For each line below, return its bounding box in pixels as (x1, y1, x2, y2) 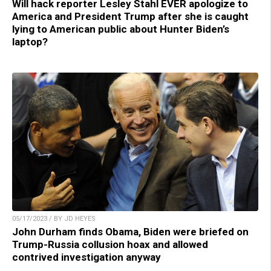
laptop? (12, 36, 48, 48)
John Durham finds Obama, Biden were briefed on (12, 226, 249, 238)
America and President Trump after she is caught (12, 10, 249, 23)
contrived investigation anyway (12, 251, 161, 264)
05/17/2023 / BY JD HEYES (12, 215, 96, 223)
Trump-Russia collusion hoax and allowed (12, 238, 208, 251)
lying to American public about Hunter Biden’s (12, 23, 229, 36)
